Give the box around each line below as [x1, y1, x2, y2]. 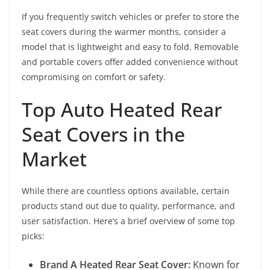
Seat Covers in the [22, 121, 185, 147]
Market [22, 146, 87, 172]
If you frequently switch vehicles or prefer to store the [22, 11, 239, 22]
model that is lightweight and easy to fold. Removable [22, 41, 239, 52]
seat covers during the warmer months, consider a [22, 26, 226, 37]
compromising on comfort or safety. [22, 71, 166, 83]
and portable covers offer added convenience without [22, 56, 238, 67]
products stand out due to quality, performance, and [22, 200, 235, 212]
